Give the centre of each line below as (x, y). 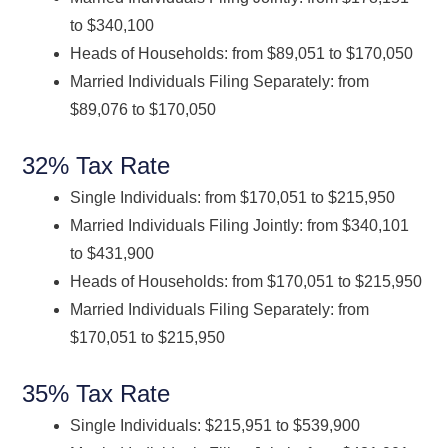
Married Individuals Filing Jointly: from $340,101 (240, 225)
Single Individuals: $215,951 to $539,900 (215, 425)
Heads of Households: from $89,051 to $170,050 (242, 53)
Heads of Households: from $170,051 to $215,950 (246, 281)
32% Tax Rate (96, 165)
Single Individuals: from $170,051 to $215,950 (241, 197)
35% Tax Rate (96, 393)
